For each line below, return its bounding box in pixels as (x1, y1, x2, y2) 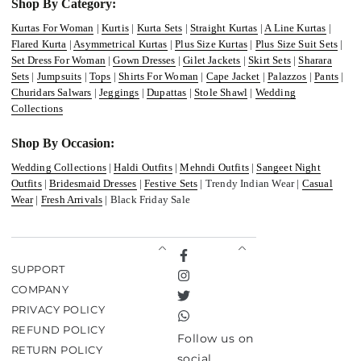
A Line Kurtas (264, 22, 326, 34)
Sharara (298, 54, 332, 66)
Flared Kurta (10, 38, 67, 50)
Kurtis (101, 22, 130, 34)
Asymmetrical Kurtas (73, 38, 168, 50)
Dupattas (147, 86, 187, 98)
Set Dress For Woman (10, 54, 106, 66)
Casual (301, 177, 333, 189)
